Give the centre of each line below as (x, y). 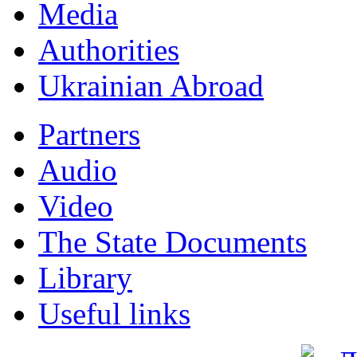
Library (85, 278)
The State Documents (173, 242)
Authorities (109, 50)
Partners (89, 134)
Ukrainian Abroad (151, 86)
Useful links (114, 314)
